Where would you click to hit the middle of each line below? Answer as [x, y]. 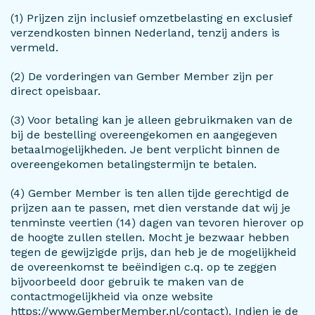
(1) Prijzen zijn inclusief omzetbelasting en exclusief [151, 18]
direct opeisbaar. [56, 91]
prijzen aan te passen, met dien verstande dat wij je [150, 208]
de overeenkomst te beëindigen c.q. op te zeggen [143, 267]
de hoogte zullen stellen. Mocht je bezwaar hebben [150, 237]
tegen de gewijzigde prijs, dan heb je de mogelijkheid [154, 252]
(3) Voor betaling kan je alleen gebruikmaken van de [152, 120]
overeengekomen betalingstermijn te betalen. [134, 164]
